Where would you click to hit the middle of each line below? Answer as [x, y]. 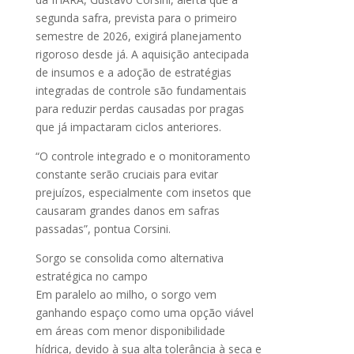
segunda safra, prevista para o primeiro [136, 17]
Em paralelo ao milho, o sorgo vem [126, 294]
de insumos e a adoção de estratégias [133, 72]
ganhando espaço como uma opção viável [144, 312]
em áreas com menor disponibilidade [130, 330]
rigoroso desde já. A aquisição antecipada [142, 54]
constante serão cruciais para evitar [126, 174]
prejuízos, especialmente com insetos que [143, 192]
